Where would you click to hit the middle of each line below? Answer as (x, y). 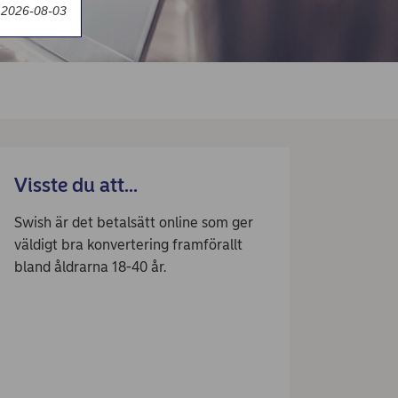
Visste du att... (76, 185)
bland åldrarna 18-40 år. (90, 267)
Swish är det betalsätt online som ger (134, 223)
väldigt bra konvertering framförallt (128, 245)
